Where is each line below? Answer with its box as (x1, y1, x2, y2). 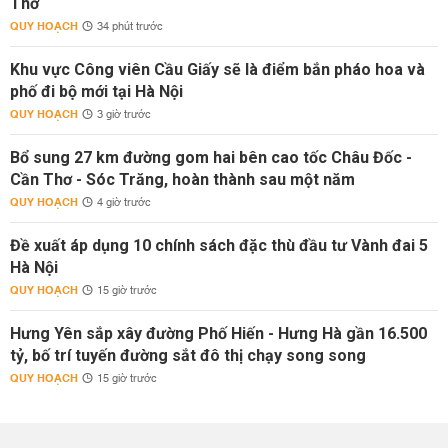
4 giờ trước (97, 193, 151, 213)
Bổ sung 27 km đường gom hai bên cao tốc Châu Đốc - (10, 148, 412, 167)
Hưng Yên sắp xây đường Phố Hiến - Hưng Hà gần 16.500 (10, 324, 427, 343)
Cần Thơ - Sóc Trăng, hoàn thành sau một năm (10, 170, 355, 189)
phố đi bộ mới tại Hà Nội (10, 82, 183, 101)
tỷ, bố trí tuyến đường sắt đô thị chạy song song (10, 346, 366, 365)
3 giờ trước (97, 105, 151, 125)
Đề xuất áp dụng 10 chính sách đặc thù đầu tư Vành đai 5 (10, 236, 428, 255)
